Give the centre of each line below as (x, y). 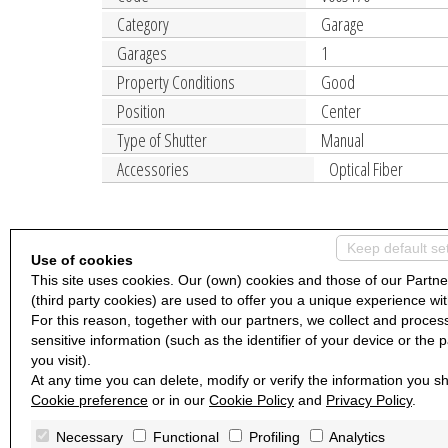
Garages (142, 53)
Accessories (153, 169)
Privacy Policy (369, 399)
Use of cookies (82, 259)
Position (141, 111)
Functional (186, 437)
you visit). (61, 359)
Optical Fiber (365, 169)
